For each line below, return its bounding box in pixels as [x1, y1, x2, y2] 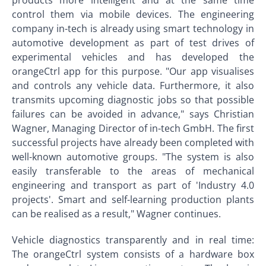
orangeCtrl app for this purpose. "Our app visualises [12, 65, 254, 78]
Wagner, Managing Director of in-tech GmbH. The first [12, 122, 254, 135]
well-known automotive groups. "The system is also [12, 150, 254, 163]
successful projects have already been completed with [12, 136, 254, 149]
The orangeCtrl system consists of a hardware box [12, 248, 254, 261]
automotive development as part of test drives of [12, 36, 254, 49]
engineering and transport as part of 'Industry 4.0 [12, 179, 254, 192]
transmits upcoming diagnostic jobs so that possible [12, 93, 254, 106]
